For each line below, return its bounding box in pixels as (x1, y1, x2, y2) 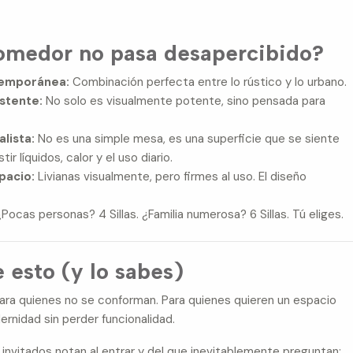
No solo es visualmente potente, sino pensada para (43, 92, 326, 109)
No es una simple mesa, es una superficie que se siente (35, 130, 340, 147)
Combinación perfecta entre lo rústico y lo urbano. (69, 73, 347, 90)
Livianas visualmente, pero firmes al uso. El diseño (35, 168, 307, 184)
